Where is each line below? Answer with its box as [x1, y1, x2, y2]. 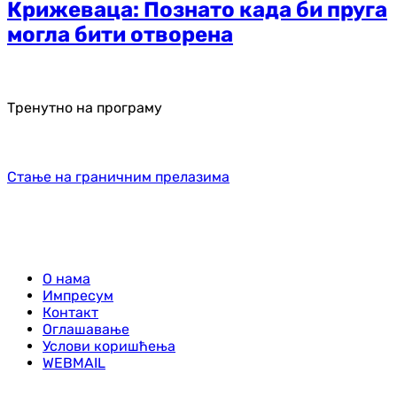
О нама [43, 270, 90, 288]
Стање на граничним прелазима [7, 168, 230, 186]
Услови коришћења [43, 338, 175, 355]
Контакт [43, 304, 98, 322]
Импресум [43, 287, 113, 305]
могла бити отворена [7, 21, 233, 47]
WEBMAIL [43, 354, 105, 372]
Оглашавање [43, 321, 129, 339]
